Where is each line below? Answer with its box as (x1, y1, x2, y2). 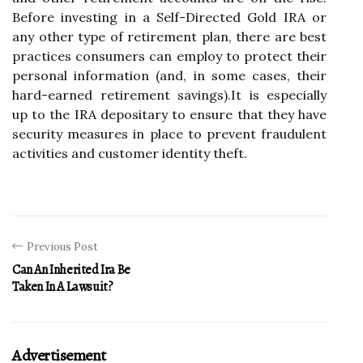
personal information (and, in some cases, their (12, 67, 327, 83)
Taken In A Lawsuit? (12, 278, 113, 296)
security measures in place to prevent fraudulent (12, 126, 327, 142)
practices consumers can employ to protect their (12, 48, 327, 64)
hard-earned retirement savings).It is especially (12, 87, 327, 103)
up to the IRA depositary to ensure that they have (12, 106, 327, 122)
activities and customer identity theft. (12, 145, 247, 161)
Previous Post (27, 240, 98, 254)
